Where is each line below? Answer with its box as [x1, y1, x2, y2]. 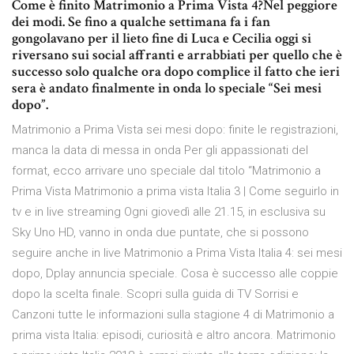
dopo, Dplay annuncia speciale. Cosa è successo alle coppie [12, 266, 338, 281]
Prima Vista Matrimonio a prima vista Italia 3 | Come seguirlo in [12, 184, 339, 199]
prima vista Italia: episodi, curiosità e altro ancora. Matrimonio [12, 328, 336, 343]
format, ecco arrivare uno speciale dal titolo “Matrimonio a [12, 164, 321, 179]
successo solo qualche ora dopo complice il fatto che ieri [12, 62, 340, 81]
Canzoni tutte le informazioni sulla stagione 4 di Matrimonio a [12, 307, 334, 322]
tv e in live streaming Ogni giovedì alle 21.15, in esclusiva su [12, 205, 326, 220]
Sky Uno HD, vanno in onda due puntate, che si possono [12, 225, 309, 240]
